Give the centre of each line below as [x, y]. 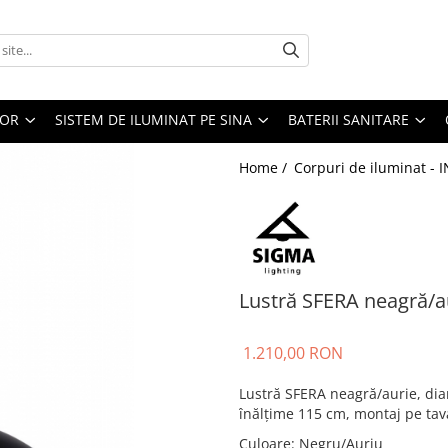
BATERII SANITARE [348, 119]
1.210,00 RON [293, 353]
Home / [265, 167]
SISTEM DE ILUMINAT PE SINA [153, 119]
